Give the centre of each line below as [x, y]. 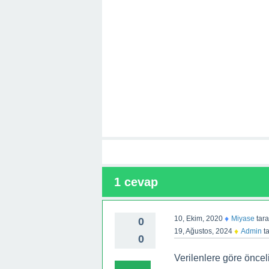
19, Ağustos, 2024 [203, 231]
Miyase [243, 218]
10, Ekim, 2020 [198, 218]
